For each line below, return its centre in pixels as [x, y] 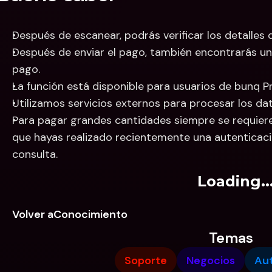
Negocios [210, 260]
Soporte [145, 260]
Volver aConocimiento [70, 214]
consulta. [35, 154]
